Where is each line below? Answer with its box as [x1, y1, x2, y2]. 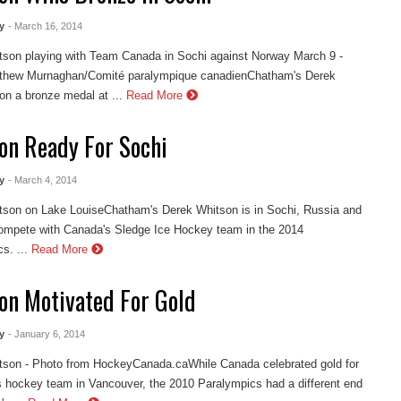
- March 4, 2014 [7, 175, 77, 186]
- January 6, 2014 [7, 328, 85, 339]
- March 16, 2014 [7, 21, 82, 32]
